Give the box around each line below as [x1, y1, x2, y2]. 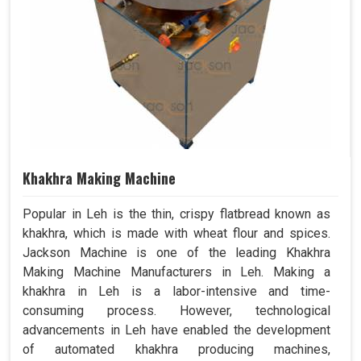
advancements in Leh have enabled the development [23, 322, 330, 338]
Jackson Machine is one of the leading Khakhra [23, 244, 330, 260]
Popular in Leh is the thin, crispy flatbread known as [23, 205, 330, 222]
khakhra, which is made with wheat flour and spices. [23, 225, 330, 241]
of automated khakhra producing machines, [23, 341, 330, 357]
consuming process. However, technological [23, 302, 330, 318]
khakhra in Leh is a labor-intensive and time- [23, 283, 330, 299]
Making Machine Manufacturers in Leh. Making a [23, 263, 330, 280]
